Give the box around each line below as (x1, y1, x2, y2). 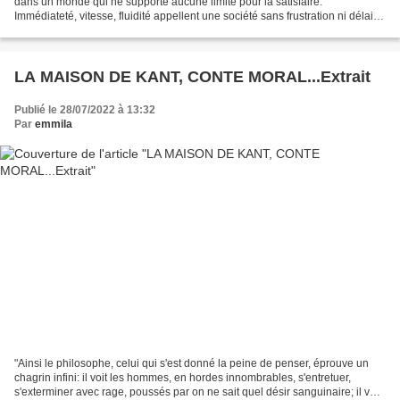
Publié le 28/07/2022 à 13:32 (14, 104, 155, 117)
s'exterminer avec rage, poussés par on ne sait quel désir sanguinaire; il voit (14, 385, 381, 398)
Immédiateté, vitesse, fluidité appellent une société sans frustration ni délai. (14, 10, 376, 23)
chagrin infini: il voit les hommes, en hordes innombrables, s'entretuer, (14, 371, 351, 384)
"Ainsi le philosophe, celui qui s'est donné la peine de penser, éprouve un (14, 356, 369, 370)
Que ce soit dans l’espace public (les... (14, 24, 200, 37)
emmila (35, 118, 72, 131)
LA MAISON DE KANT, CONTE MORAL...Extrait (14, 68, 371, 87)
